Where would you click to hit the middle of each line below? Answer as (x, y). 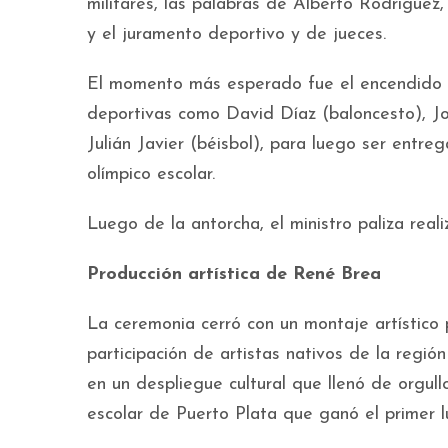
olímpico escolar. (151, 174)
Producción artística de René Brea (234, 274)
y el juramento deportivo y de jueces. (236, 34)
